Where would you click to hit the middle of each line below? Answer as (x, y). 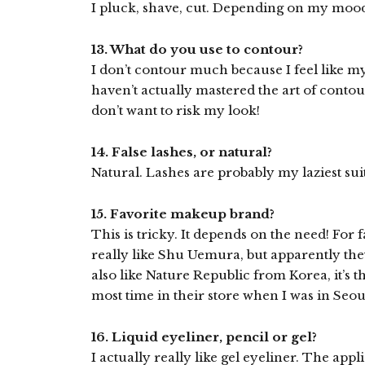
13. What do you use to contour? (197, 49)
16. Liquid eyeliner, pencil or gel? (204, 337)
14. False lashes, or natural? (182, 152)
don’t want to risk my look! (176, 110)
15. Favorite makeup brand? (183, 214)
